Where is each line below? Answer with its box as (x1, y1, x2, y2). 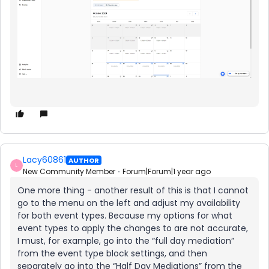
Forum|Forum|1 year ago (122, 166, 211, 177)
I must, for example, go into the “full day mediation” (17, 235, 234, 247)
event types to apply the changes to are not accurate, (17, 222, 248, 235)
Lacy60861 (23, 154, 66, 166)
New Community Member (23, 166, 115, 177)
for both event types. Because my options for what (17, 210, 232, 222)
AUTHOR (68, 155, 99, 165)
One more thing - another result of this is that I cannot (17, 184, 249, 197)
